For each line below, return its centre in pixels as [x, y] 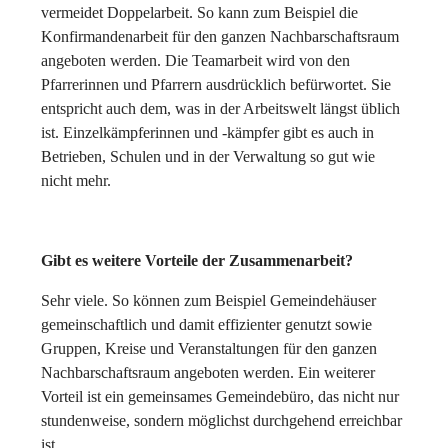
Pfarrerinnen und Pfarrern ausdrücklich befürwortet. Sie [216, 84]
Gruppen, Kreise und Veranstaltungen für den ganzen [209, 348]
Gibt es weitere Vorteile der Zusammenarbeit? [197, 260]
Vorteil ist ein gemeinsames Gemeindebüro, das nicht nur [220, 396]
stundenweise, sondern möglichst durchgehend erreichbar [221, 420]
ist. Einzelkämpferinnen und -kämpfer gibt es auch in [207, 132]
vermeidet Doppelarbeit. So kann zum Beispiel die [199, 12]
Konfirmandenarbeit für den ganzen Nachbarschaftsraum [220, 36]
